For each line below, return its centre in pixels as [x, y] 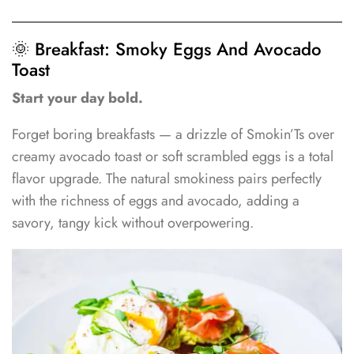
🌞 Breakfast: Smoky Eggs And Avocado [167, 49]
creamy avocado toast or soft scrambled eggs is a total [173, 157]
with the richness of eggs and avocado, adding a [156, 201]
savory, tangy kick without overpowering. [133, 223]
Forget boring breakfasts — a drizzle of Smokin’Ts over [173, 135]
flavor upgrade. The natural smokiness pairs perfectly [167, 179]
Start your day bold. [77, 98]
